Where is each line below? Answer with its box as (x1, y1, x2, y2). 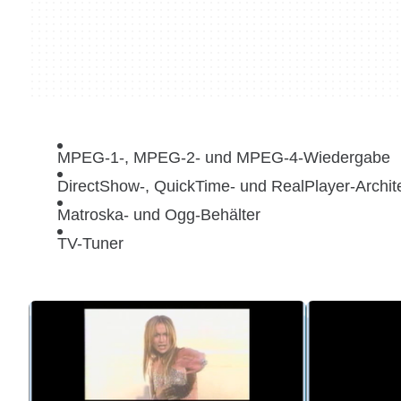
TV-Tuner (57, 235, 124, 252)
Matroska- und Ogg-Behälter (57, 206, 260, 224)
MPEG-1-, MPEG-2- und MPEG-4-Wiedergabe (57, 149, 390, 166)
